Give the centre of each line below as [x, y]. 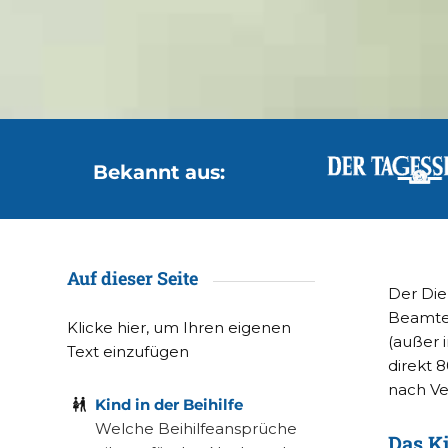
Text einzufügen [128, 351]
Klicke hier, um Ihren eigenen [179, 327]
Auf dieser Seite [132, 278]
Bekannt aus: [158, 171]
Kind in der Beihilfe [168, 404]
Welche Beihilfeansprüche [195, 428]
